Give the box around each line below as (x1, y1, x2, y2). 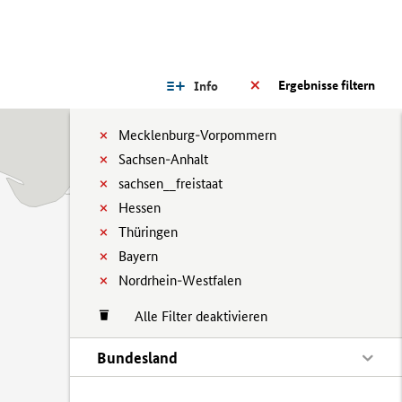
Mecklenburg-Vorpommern (118, 127, 276, 144)
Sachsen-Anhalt (118, 151, 208, 168)
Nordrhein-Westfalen (118, 272, 241, 289)
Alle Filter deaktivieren (117, 308, 267, 325)
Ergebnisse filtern (278, 77, 375, 93)
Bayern (118, 248, 158, 265)
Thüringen (118, 223, 178, 240)
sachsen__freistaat (118, 175, 223, 192)
